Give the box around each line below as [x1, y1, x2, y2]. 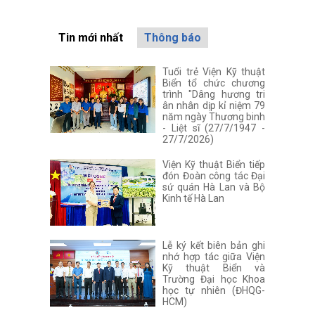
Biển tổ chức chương [162, 77, 265, 89]
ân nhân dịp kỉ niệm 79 [162, 99, 265, 111]
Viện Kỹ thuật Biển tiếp [162, 158, 265, 170]
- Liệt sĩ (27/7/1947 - [162, 122, 265, 134]
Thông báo [144, 30, 202, 44]
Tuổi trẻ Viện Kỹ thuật [162, 65, 265, 77]
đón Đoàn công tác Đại [162, 169, 265, 181]
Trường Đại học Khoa [162, 273, 265, 285]
